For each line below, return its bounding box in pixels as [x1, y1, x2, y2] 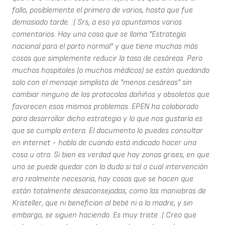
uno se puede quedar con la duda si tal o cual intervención [12, 162, 208, 172]
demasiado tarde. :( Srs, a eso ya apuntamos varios [12, 18, 182, 28]
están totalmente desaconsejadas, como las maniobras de [12, 186, 206, 196]
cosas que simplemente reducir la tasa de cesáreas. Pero [12, 54, 202, 64]
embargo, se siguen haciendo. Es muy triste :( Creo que [12, 210, 196, 220]
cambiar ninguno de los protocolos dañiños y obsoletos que [12, 90, 209, 100]
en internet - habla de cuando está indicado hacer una [12, 138, 196, 148]
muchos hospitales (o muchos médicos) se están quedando [12, 66, 209, 76]
